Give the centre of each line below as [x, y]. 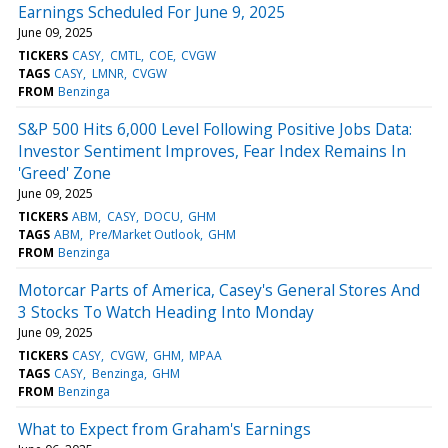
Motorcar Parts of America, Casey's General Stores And [219, 289]
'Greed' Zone [64, 172]
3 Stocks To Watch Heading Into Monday [166, 311]
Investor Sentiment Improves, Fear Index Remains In [212, 150]
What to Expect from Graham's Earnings [164, 428]
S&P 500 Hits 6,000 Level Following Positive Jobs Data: [215, 128]
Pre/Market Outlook [144, 234]
